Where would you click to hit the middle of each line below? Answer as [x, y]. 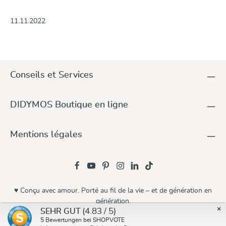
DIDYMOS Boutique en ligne [69, 105]
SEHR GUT [61, 211]
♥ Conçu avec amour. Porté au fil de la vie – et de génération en [113, 190]
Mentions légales [46, 135]
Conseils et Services [52, 75]
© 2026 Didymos [113, 220]
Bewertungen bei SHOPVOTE [84, 220]
